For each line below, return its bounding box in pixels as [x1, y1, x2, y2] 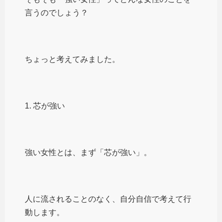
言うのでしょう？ [25, 8, 88, 17]
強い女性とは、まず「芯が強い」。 [25, 148, 152, 157]
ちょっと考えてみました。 [25, 55, 120, 63]
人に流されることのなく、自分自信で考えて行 [25, 194, 191, 203]
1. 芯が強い [25, 101, 65, 110]
